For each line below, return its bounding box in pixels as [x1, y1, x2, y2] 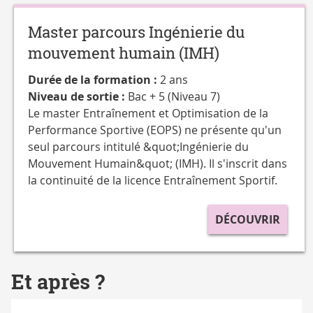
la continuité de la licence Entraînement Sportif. [28, 173, 278, 189]
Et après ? [11, 268, 105, 296]
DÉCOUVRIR [215, 212, 281, 228]
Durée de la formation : [28, 72, 161, 88]
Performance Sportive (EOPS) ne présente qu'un [28, 122, 282, 138]
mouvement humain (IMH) [28, 43, 220, 64]
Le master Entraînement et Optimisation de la [28, 105, 269, 122]
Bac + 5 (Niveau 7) [128, 89, 221, 105]
